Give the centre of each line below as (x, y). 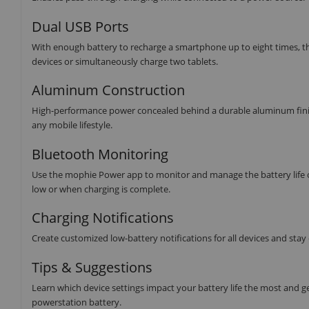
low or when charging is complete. (101, 189)
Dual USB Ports (80, 26)
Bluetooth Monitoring (100, 154)
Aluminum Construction (108, 90)
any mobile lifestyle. (72, 125)
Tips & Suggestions (92, 267)
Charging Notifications (103, 218)
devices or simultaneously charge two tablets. (125, 61)
